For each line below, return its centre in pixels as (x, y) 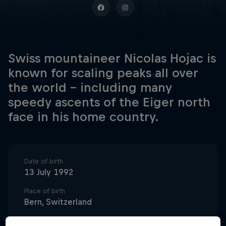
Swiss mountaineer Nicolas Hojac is (112, 58)
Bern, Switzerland (58, 202)
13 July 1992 (49, 172)
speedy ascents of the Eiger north (109, 102)
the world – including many (90, 87)
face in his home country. (83, 117)
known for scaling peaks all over (103, 73)
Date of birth (44, 161)
